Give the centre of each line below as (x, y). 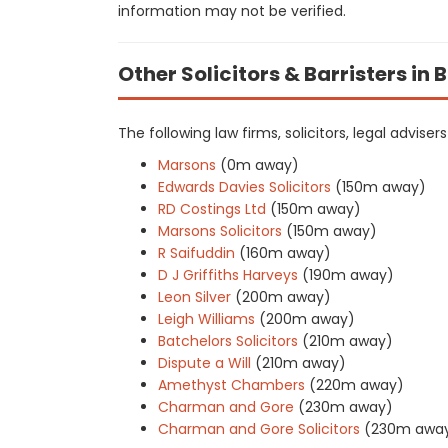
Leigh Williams (206, 319)
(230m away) (345, 407)
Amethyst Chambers (231, 385)
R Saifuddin (196, 253)
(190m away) (348, 275)
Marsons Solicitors (220, 231)
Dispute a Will (204, 363)
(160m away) (285, 253)
